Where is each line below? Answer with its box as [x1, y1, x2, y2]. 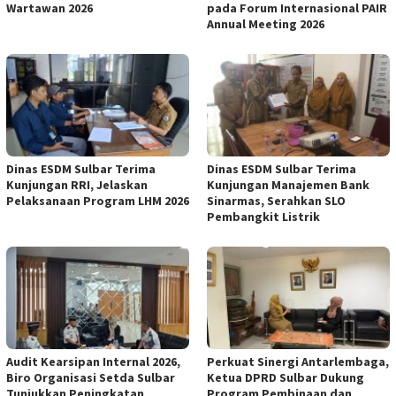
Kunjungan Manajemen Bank [207, 177, 369, 194]
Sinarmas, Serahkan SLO [207, 193, 346, 209]
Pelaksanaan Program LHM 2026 [6, 193, 189, 209]
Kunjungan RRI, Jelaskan [6, 177, 148, 194]
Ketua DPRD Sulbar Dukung [207, 369, 364, 386]
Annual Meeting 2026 [207, 16, 324, 33]
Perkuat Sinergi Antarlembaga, [207, 354, 389, 370]
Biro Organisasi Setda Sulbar [6, 369, 175, 386]
